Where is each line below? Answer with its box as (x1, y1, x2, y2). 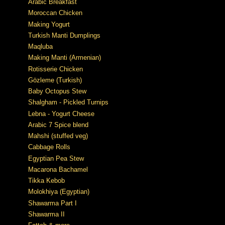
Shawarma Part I (28, 199, 77, 207)
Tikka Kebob (28, 177, 65, 185)
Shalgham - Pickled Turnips (28, 98, 108, 106)
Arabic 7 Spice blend (28, 121, 88, 129)
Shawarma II (28, 210, 65, 218)
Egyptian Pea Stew (28, 154, 84, 162)
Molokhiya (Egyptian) (28, 188, 89, 196)
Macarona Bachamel (28, 165, 88, 173)
